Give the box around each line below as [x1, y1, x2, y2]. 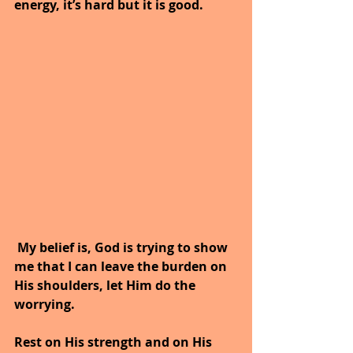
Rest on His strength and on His [14, 333, 215, 351]
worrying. [14, 295, 78, 314]
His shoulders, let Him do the [14, 277, 199, 295]
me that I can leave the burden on [14, 258, 230, 276]
